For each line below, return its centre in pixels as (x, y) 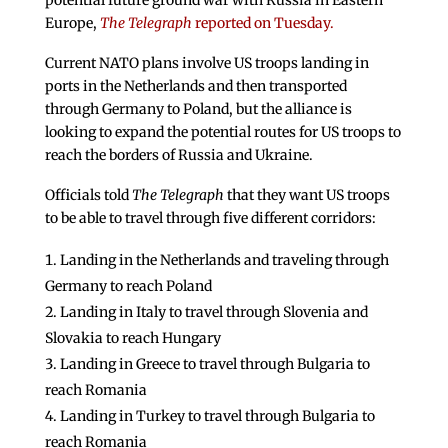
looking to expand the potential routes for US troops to (222, 132)
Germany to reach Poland (128, 285)
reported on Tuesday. (262, 23)
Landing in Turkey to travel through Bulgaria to (217, 415)
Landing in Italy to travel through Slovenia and (213, 311)
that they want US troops (306, 194)
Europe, (72, 23)
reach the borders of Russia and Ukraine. (178, 155)
